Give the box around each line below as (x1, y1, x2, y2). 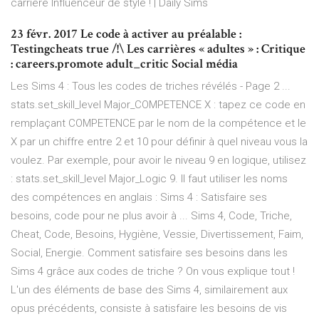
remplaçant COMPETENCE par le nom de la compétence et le (11, 117, 306, 130)
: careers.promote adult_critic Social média (11, 56, 241, 73)
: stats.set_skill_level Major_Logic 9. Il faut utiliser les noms (11, 172, 288, 186)
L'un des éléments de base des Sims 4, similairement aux (11, 283, 288, 297)
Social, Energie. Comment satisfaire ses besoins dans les (11, 246, 288, 260)
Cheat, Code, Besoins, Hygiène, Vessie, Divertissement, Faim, (11, 228, 303, 241)
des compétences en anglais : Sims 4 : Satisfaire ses (11, 191, 267, 204)
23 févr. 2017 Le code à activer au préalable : (11, 26, 241, 43)
